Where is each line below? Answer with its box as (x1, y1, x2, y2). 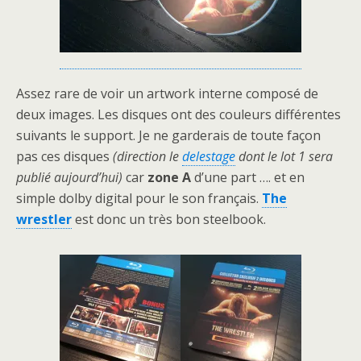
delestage (182, 147, 235, 166)
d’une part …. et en (191, 168, 305, 187)
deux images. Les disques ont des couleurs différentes (16, 106, 341, 124)
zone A (147, 168, 191, 187)
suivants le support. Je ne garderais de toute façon (16, 127, 321, 145)
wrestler (16, 210, 72, 229)
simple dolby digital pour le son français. (16, 189, 262, 208)
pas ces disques (16, 147, 113, 166)
